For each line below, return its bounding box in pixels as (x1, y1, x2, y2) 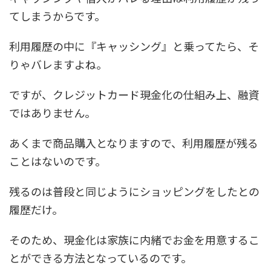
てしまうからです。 (9, 7, 105, 24)
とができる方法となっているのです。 (9, 249, 192, 266)
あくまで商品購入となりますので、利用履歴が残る (9, 134, 258, 151)
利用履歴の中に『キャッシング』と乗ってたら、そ (9, 38, 259, 54)
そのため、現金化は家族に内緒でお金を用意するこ (9, 231, 260, 247)
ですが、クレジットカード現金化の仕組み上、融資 (9, 86, 260, 102)
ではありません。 (9, 104, 96, 120)
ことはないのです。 (9, 152, 106, 169)
